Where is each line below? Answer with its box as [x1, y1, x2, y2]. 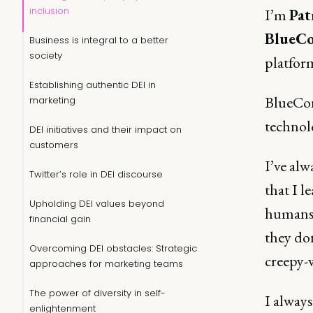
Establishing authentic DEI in [29, 78, 156, 92]
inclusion [29, 4, 69, 17]
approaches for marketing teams [29, 257, 183, 270]
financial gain [29, 212, 91, 226]
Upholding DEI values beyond [29, 197, 164, 210]
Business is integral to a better [29, 34, 168, 47]
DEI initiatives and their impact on [29, 123, 182, 136]
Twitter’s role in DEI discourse [29, 168, 163, 181]
